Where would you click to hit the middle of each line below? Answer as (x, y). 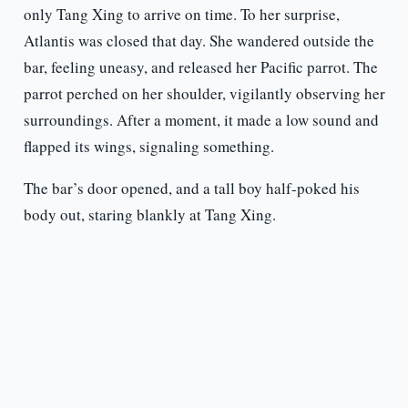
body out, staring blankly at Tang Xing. (149, 215)
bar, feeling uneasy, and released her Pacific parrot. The (200, 67)
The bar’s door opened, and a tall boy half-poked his (191, 189)
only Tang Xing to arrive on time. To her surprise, (181, 15)
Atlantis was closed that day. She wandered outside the (199, 41)
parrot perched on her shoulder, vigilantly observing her (204, 94)
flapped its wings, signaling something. (148, 147)
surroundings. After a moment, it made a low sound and (201, 120)
